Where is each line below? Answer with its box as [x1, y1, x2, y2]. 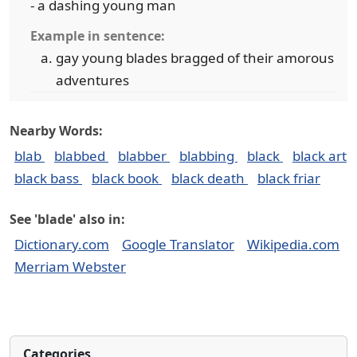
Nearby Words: [10, 122, 103, 139]
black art [292, 147, 347, 165]
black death [171, 169, 248, 187]
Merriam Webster [14, 257, 126, 276]
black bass [14, 169, 82, 187]
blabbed [54, 147, 108, 165]
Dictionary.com [14, 235, 109, 253]
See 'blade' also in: [10, 210, 125, 228]
